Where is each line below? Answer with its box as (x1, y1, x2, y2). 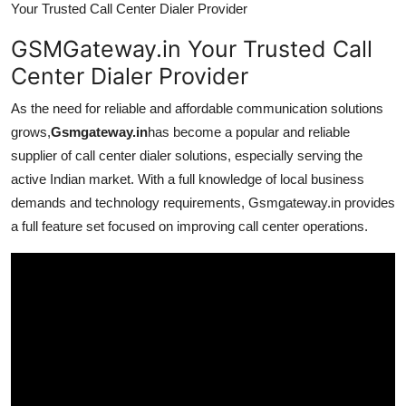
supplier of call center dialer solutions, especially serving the (11, 147, 362, 163)
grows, (11, 123, 51, 140)
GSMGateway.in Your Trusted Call (11, 34, 372, 63)
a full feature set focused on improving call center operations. (11, 217, 368, 234)
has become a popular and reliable (148, 123, 350, 140)
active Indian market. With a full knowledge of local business (11, 170, 364, 187)
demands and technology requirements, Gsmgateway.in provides (11, 194, 395, 210)
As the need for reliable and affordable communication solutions (11, 100, 383, 116)
